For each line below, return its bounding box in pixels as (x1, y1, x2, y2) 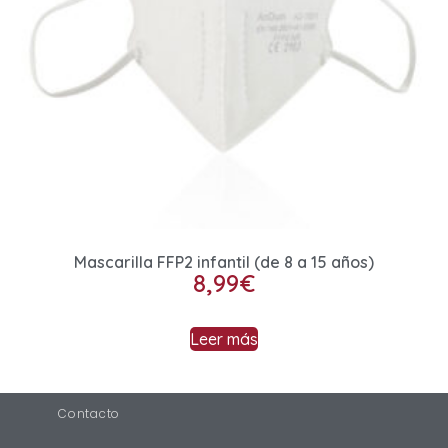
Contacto (58, 404, 121, 422)
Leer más (190, 328, 258, 349)
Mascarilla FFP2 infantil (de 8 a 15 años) (74, 251, 374, 272)
